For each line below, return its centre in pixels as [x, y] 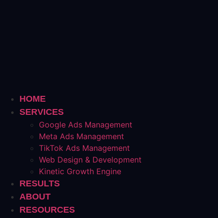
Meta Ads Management [82, 136]
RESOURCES [47, 210]
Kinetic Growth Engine [80, 171]
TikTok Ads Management [84, 148]
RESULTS [40, 183]
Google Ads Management [86, 125]
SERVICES [42, 112]
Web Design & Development [90, 160]
